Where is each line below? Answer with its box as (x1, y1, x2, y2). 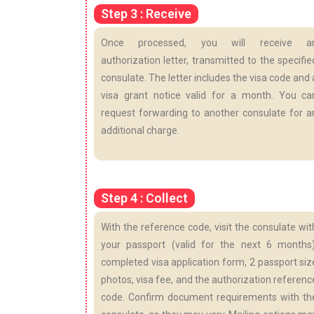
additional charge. (101, 124, 179, 136)
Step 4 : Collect (101, 190, 188, 205)
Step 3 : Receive (101, 6, 191, 21)
